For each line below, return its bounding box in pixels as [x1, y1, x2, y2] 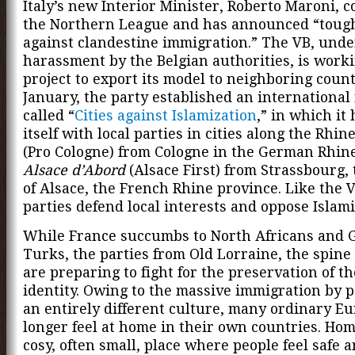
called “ [23, 107, 74, 124]
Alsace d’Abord [23, 162, 125, 179]
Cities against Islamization [74, 107, 257, 124]
